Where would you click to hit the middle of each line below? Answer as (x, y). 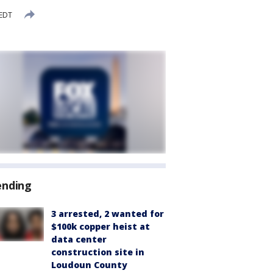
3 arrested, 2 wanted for (108, 214)
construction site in (98, 252)
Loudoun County (89, 265)
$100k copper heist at (101, 226)
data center (79, 239)
